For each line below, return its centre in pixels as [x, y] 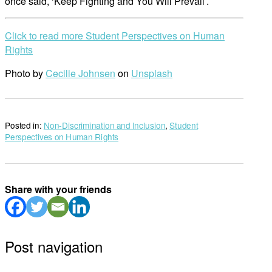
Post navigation [54, 246]
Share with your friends [58, 189]
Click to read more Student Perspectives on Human [115, 35]
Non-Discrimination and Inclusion [104, 125]
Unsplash [152, 73]
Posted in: [24, 125]
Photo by [25, 73]
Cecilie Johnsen [80, 73]
